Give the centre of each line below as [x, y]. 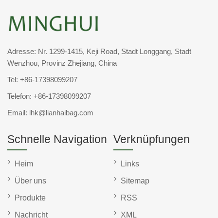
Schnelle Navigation [57, 139]
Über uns [30, 181]
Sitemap [135, 181]
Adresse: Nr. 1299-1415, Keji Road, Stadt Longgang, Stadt [99, 52]
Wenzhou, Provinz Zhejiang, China [62, 63]
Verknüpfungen [152, 139]
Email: [18, 113]
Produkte [30, 198]
